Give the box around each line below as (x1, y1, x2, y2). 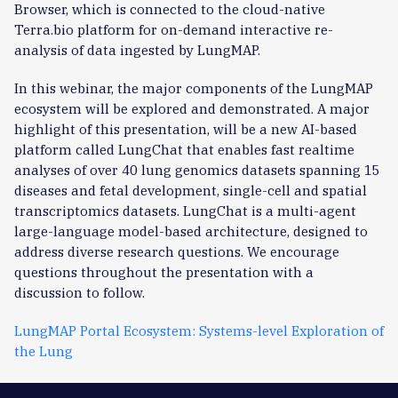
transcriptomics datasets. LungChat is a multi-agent (14, 202, 356, 219)
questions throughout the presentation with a (14, 263, 314, 281)
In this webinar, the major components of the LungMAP (14, 79, 373, 97)
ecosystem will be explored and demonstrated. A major (14, 99, 370, 117)
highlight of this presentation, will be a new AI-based (14, 120, 357, 138)
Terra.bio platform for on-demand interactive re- (14, 20, 333, 38)
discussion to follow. (14, 283, 145, 301)
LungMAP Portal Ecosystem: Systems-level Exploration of (14, 322, 384, 339)
